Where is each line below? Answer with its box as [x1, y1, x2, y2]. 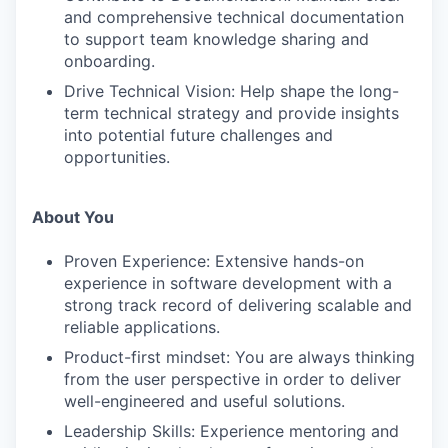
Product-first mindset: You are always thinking [64, 347, 415, 367]
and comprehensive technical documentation [64, 7, 404, 27]
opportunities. [64, 147, 170, 167]
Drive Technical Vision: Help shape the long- [64, 81, 399, 101]
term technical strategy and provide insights [64, 103, 399, 123]
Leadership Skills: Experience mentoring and [64, 421, 399, 441]
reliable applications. [64, 317, 220, 337]
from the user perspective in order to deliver [64, 369, 401, 389]
